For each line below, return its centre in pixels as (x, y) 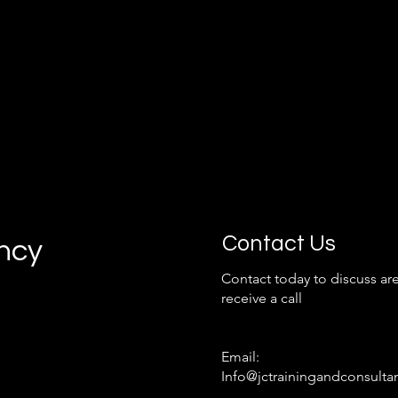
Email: (240, 357)
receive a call (261, 298)
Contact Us (279, 243)
